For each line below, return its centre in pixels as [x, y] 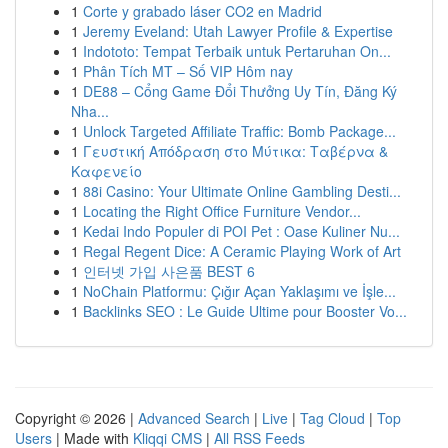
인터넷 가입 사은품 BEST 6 [169, 271]
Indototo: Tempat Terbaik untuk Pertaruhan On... [237, 51]
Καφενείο [106, 171]
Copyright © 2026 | [76, 418]
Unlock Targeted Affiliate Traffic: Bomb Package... [239, 131]
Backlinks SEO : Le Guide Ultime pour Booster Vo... [245, 311]
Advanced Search [194, 418]
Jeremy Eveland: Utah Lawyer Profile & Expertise [238, 31]
